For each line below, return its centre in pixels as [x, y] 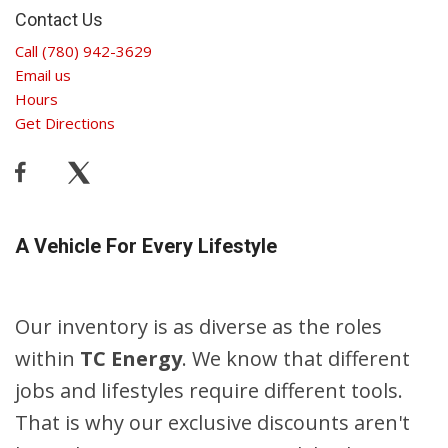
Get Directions [65, 123]
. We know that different [296, 359]
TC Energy [131, 359]
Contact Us [59, 20]
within [47, 359]
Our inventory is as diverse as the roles [198, 327]
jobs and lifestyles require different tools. [209, 391]
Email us [43, 75]
